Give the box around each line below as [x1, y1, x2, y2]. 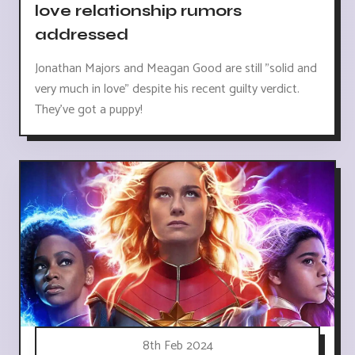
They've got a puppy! [35, 99, 143, 121]
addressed [35, 25, 128, 45]
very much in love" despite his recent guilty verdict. [35, 78, 300, 101]
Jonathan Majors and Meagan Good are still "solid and [35, 58, 317, 80]
